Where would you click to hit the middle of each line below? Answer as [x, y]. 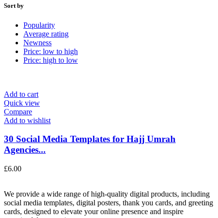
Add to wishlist [27, 120]
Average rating [46, 34]
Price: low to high [51, 51]
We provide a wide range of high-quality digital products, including [107, 194]
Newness [37, 42]
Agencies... [25, 150]
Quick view [22, 103]
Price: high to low [51, 60]
